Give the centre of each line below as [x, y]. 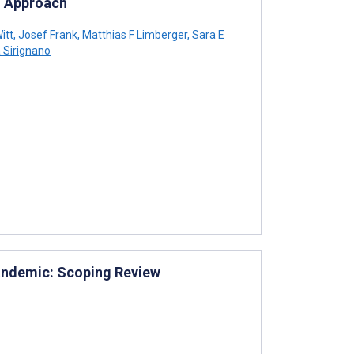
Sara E [207, 34]
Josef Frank [47, 34]
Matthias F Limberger [134, 34]
